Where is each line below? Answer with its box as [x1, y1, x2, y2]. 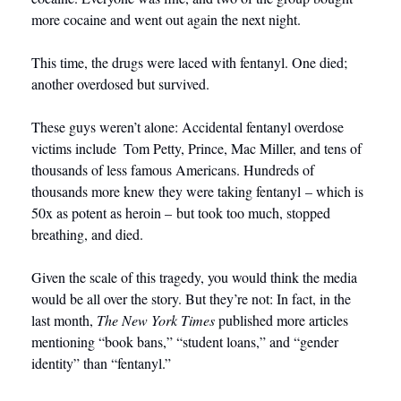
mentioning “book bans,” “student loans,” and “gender [31, 332, 338, 352]
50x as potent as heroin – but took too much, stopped [31, 203, 330, 223]
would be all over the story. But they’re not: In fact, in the [31, 289, 351, 309]
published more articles [215, 311, 348, 330]
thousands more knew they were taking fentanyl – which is [31, 182, 363, 201]
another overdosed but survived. [31, 74, 209, 94]
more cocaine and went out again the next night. [31, 10, 304, 30]
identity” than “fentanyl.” [31, 354, 171, 373]
